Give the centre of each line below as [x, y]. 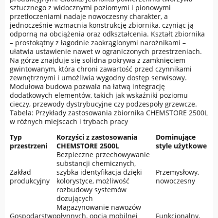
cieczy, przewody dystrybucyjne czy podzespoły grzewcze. [103, 104]
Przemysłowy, [177, 172]
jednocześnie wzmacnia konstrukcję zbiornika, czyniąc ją [102, 25]
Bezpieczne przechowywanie [103, 154]
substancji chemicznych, [96, 163]
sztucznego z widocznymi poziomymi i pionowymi [90, 7]
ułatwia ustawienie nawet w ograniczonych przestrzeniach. [106, 51]
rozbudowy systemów [91, 189]
